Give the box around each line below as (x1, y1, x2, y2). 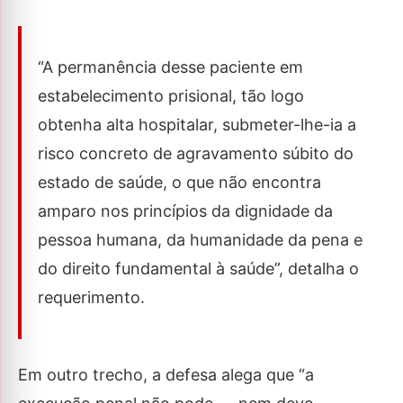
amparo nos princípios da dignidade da (38, 201, 333, 220)
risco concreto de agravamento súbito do (38, 144, 354, 163)
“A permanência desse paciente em (38, 58, 303, 76)
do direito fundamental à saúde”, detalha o (38, 259, 359, 278)
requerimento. (38, 288, 145, 307)
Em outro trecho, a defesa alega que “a (18, 365, 314, 384)
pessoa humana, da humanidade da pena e (38, 230, 363, 249)
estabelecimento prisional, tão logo (38, 86, 304, 105)
